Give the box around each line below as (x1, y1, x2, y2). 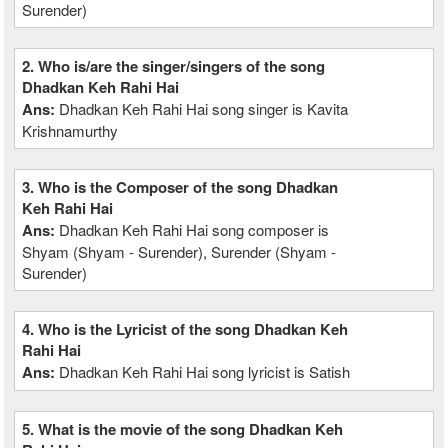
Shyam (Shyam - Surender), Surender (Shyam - (22, 241, 337, 262)
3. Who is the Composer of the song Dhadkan (22, 176, 339, 198)
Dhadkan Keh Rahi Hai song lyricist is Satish (59, 361, 351, 382)
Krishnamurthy (22, 120, 119, 141)
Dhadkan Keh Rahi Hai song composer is (59, 219, 330, 240)
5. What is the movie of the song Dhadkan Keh (22, 418, 344, 440)
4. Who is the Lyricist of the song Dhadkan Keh (22, 318, 349, 340)
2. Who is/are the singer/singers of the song (22, 55, 326, 77)
